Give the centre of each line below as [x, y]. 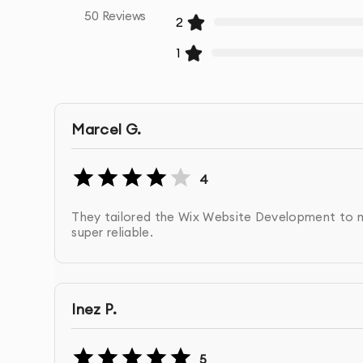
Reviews [122, 16]
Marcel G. [107, 129]
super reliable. [113, 232]
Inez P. [94, 309]
